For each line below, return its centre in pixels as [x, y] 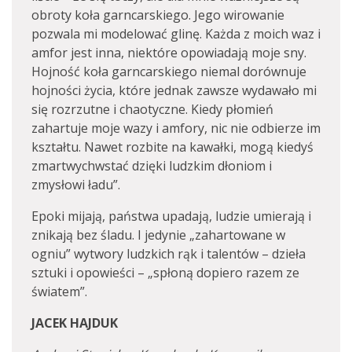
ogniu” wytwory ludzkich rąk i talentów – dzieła [169, 254]
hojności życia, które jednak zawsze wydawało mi [174, 90]
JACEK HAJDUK [75, 323]
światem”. [59, 291]
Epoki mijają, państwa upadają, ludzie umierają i [171, 216]
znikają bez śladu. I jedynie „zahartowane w [158, 235]
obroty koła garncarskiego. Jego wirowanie [158, 15]
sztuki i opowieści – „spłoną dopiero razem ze [165, 273]
